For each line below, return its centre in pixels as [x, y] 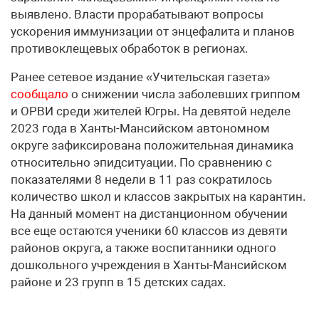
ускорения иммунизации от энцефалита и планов [153, 32]
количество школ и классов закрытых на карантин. [158, 197]
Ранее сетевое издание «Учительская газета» [140, 77]
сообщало [40, 94]
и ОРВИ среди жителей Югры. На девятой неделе [151, 111]
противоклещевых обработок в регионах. [129, 49]
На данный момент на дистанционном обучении [149, 214]
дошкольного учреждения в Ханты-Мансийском [149, 265]
